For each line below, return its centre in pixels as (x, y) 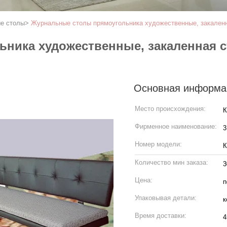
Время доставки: (161, 216)
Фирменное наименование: (176, 126)
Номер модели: (158, 144)
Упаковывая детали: (166, 198)
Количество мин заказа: (172, 162)
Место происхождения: (170, 109)
